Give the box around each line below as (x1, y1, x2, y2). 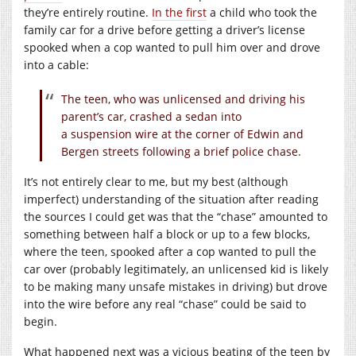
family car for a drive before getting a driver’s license (24, 21, 305, 37)
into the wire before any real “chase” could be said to (24, 296, 306, 311)
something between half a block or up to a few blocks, (24, 226, 310, 242)
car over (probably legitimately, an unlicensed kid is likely (24, 261, 328, 277)
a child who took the (207, 4, 317, 20)
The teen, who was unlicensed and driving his (61, 91, 305, 106)
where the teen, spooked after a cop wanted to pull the (24, 243, 316, 259)
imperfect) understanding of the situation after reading (24, 191, 319, 207)
